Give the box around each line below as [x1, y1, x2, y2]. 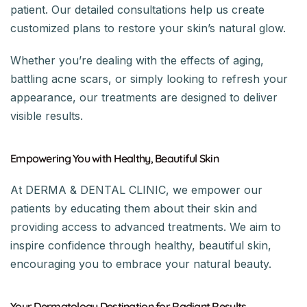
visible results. [10, 108, 83, 123]
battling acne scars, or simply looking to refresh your [10, 71, 288, 86]
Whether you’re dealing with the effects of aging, [10, 53, 264, 67]
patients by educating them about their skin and [10, 201, 257, 215]
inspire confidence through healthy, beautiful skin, [10, 238, 271, 252]
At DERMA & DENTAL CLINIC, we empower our [10, 182, 262, 197]
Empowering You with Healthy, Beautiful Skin [10, 151, 219, 165]
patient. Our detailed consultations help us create [10, 2, 265, 16]
